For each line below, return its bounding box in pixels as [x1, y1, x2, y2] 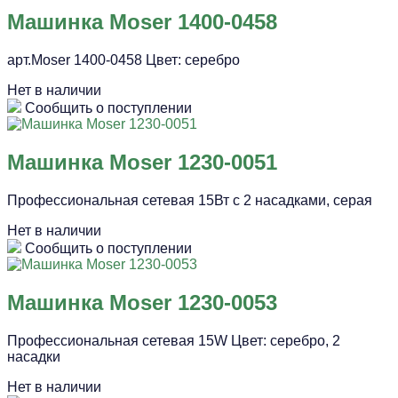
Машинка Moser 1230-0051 [7, 149, 277, 174]
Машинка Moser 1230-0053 [7, 290, 277, 314]
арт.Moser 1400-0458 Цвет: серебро [7, 52, 240, 68]
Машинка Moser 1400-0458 [7, 10, 277, 35]
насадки [7, 348, 60, 364]
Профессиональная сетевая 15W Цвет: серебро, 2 [7, 332, 340, 348]
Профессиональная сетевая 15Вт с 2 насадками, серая [7, 192, 372, 208]
